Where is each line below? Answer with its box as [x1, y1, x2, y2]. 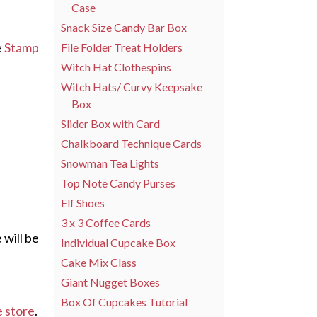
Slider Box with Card [61, 116, 160, 130]
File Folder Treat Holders [61, 40, 183, 54]
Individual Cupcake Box [61, 235, 175, 249]
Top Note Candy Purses [61, 175, 175, 190]
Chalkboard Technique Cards [61, 136, 202, 150]
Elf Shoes [61, 195, 105, 209]
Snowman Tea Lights [61, 156, 159, 170]
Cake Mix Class [61, 255, 137, 269]
